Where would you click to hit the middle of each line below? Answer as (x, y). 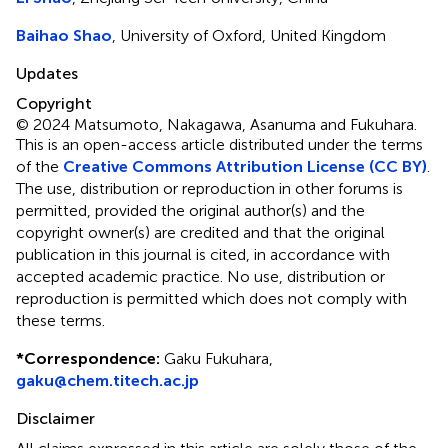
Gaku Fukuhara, (216, 358)
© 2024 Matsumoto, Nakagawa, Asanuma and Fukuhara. (216, 124)
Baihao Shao (64, 35)
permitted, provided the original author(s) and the (190, 210)
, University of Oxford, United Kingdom (249, 35)
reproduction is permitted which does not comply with (211, 298)
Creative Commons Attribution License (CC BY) (245, 166)
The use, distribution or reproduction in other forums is (209, 188)
